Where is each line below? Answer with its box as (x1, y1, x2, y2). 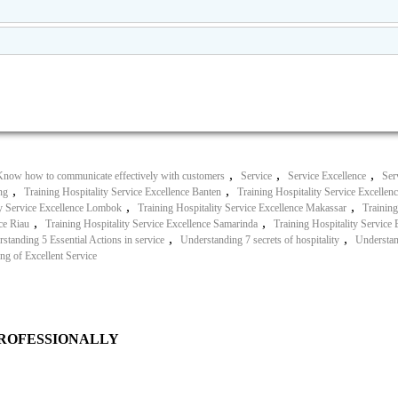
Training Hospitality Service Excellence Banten (24, 185, 221, 198)
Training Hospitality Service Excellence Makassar (138, 201, 346, 214)
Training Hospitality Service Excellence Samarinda (45, 217, 258, 230)
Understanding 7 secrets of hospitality (180, 233, 339, 246)
